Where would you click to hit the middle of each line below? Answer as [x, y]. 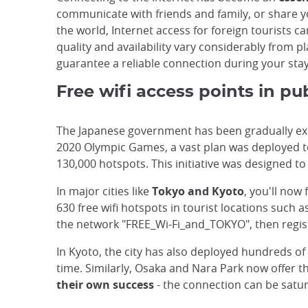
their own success [105, 285]
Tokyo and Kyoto [198, 191]
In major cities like [104, 191]
